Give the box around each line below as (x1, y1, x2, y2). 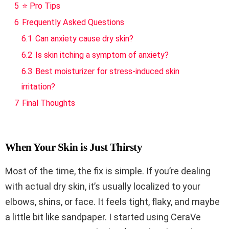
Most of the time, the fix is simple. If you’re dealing (5, 166, 211, 177)
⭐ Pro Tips (22, 1, 60, 11)
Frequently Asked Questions (22, 17, 124, 28)
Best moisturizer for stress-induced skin (35, 66, 179, 77)
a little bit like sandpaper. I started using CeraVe (5, 212, 201, 223)
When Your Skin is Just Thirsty (5, 141, 143, 154)
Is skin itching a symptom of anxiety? (35, 50, 169, 60)
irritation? (21, 82, 55, 92)
